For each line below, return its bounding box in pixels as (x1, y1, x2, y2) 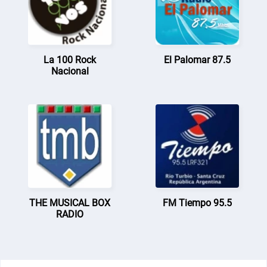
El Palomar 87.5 (163, 54, 231, 66)
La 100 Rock (44, 54, 97, 66)
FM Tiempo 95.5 (162, 197, 232, 209)
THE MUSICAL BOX (29, 197, 111, 209)
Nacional (51, 65, 89, 77)
